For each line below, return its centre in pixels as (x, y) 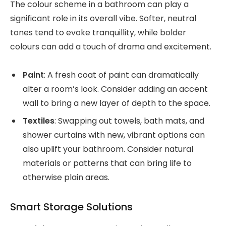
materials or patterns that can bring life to (107, 163)
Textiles (39, 121)
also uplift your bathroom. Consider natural (108, 149)
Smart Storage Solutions (71, 207)
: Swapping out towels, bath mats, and (129, 121)
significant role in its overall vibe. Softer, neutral (103, 18)
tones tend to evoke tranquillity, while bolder (98, 32)
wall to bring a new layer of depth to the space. (117, 103)
